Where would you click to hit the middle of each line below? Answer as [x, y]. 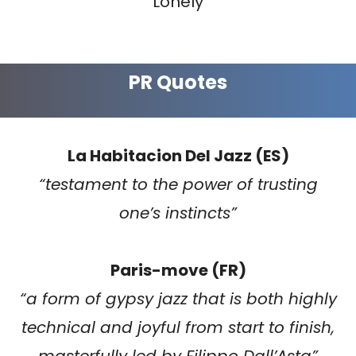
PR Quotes [178, 82]
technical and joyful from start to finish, [178, 327]
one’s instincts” [178, 213]
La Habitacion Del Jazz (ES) [178, 155]
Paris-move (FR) [178, 270]
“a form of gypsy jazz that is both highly [178, 298]
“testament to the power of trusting [178, 184]
